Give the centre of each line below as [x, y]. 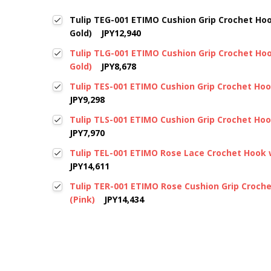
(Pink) [83, 200]
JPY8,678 [119, 67]
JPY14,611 [90, 166]
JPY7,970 [87, 133]
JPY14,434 [124, 200]
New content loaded [97, 240]
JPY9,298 [87, 100]
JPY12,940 [121, 33]
